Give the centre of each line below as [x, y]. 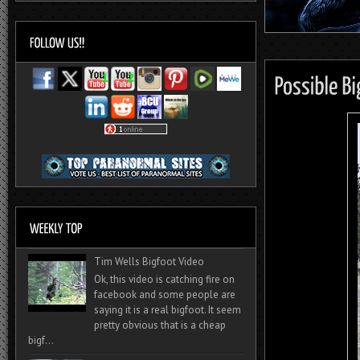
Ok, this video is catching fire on [165, 279]
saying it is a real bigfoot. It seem [168, 309]
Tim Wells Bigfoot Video [149, 262]
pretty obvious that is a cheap [160, 325]
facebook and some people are [165, 294]
